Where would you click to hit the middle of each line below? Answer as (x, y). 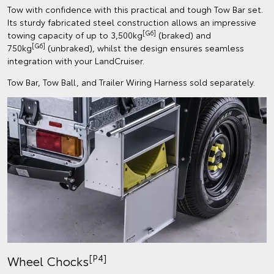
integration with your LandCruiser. (76, 60)
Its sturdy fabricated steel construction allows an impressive (132, 22)
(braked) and (183, 35)
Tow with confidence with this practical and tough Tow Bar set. (135, 9)
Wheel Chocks (48, 261)
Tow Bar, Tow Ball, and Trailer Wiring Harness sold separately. (131, 82)
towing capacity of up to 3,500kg (75, 35)
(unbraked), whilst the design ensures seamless (145, 47)
